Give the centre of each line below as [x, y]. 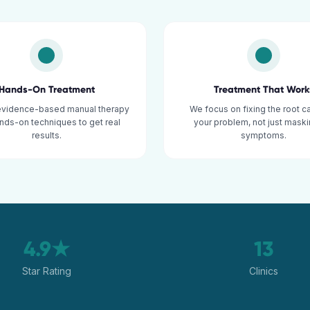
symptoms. [264, 135]
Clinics [264, 271]
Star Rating [46, 271]
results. [46, 135]
